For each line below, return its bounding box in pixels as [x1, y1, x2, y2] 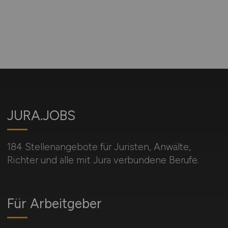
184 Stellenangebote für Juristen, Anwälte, [7, 140, 191, 153]
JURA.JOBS [7, 107, 75, 124]
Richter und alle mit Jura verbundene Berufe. [7, 154, 199, 166]
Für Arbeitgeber [7, 195, 102, 212]
